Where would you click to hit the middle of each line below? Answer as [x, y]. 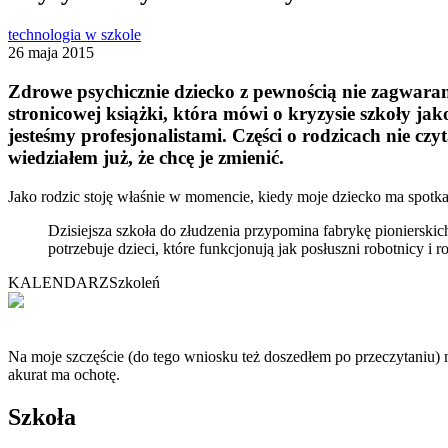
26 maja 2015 [51, 53]
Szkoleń [134, 282]
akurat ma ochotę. [64, 374]
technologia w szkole [74, 35]
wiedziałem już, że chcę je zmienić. [146, 157]
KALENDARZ [58, 282]
